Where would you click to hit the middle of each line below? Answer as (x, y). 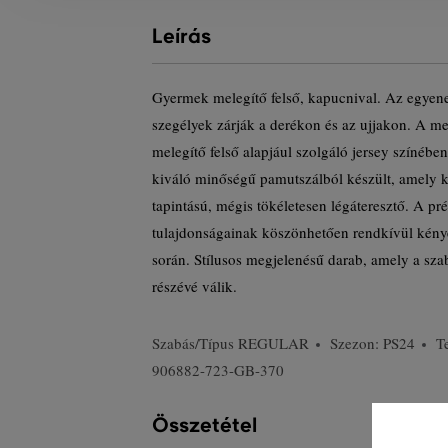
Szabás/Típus (195, 343)
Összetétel (204, 425)
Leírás (181, 36)
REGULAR (273, 343)
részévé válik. (194, 286)
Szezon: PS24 (372, 343)
